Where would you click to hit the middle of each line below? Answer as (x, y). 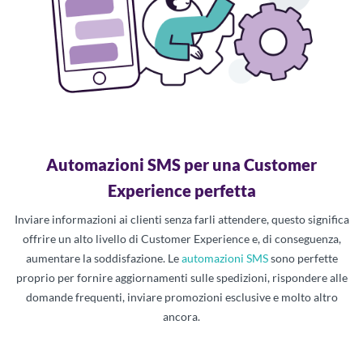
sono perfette (303, 258)
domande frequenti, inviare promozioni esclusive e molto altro (181, 297)
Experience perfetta (181, 190)
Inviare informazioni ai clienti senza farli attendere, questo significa (181, 219)
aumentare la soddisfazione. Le (103, 258)
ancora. (181, 316)
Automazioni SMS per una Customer (181, 164)
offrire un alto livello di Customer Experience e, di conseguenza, (181, 238)
